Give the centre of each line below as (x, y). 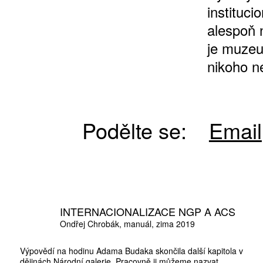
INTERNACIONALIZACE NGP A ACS (148, 211)
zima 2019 (176, 224)
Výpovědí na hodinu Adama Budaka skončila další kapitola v (131, 250)
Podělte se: (134, 130)
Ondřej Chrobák (90, 224)
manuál (138, 224)
